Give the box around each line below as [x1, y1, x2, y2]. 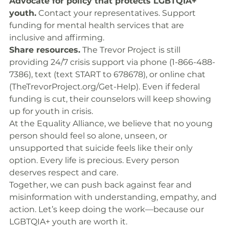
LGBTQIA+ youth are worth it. [9, 217, 127, 226]
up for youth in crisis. [9, 106, 93, 116]
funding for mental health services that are [9, 20, 186, 30]
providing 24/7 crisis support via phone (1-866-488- [9, 57, 215, 67]
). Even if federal [136, 82, 202, 91]
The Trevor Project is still [80, 45, 182, 55]
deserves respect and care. [9, 168, 118, 177]
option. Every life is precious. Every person [9, 155, 181, 165]
